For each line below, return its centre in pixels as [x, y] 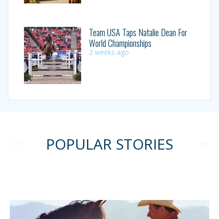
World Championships [121, 43]
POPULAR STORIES [109, 144]
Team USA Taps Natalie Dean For [138, 33]
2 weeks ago [109, 52]
